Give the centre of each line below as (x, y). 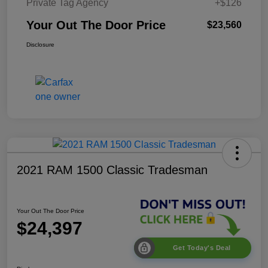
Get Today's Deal (202, 247)
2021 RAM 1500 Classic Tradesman (112, 170)
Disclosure (40, 44)
